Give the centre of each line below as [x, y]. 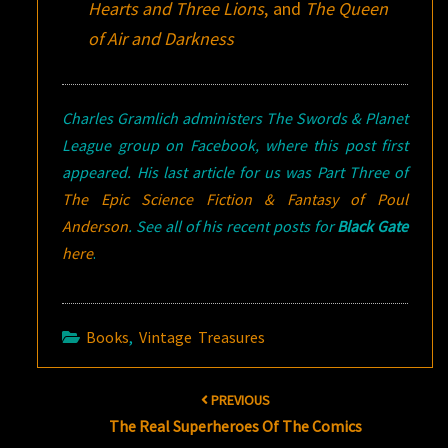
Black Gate [373, 225]
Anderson [95, 225]
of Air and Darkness [160, 38]
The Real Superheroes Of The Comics [235, 425]
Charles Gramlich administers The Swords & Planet [235, 117]
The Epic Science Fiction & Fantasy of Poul [235, 198]
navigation [57, 407]
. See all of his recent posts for [233, 225]
